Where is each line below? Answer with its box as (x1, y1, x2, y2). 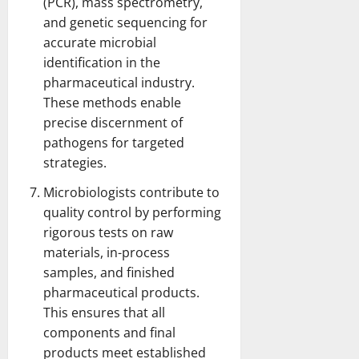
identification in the (43, 53, 160, 71)
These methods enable (43, 93, 181, 111)
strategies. (43, 153, 107, 171)
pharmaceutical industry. (43, 73, 195, 91)
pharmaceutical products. (43, 283, 200, 301)
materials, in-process (43, 243, 170, 261)
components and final (43, 323, 175, 341)
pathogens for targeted (43, 133, 184, 151)
